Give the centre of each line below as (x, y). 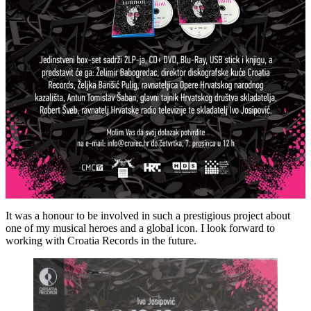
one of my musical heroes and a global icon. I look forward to (140, 228)
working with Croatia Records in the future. (101, 241)
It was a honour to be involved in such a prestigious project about (148, 216)
